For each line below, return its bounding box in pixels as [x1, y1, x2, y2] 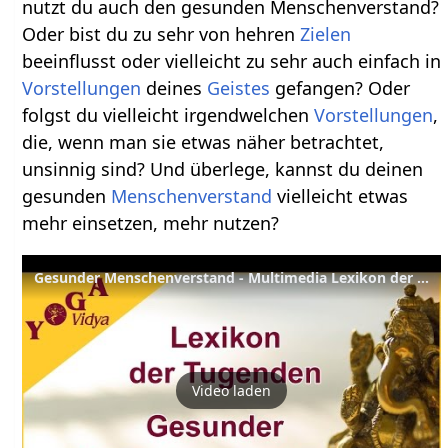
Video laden [192, 380, 272, 400]
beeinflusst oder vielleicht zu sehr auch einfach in [22, 49, 442, 74]
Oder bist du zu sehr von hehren [22, 22, 301, 47]
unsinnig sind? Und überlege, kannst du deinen [22, 157, 424, 182]
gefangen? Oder [270, 76, 411, 101]
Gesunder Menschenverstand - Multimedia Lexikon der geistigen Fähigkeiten [417, 268, 430, 288]
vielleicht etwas [272, 184, 409, 209]
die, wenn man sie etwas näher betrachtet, [22, 130, 385, 155]
